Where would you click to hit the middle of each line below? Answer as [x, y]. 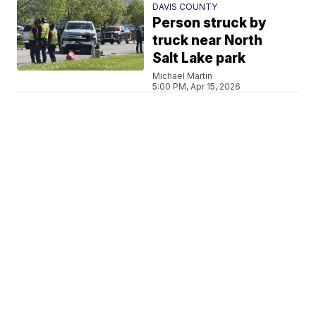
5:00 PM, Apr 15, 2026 [197, 86]
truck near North [208, 40]
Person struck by [210, 23]
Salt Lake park [199, 58]
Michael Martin [183, 75]
